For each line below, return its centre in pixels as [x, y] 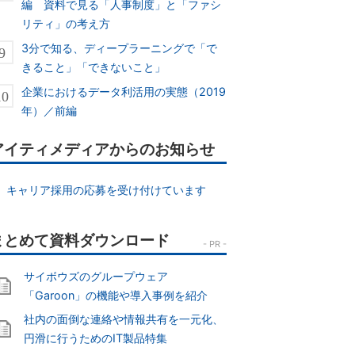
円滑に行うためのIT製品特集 [95, 338]
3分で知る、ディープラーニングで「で [120, 48]
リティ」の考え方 [66, 23]
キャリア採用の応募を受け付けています [106, 190]
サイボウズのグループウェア [96, 277]
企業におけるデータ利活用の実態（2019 [124, 92]
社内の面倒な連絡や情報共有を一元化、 [124, 319]
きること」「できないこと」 [94, 67]
